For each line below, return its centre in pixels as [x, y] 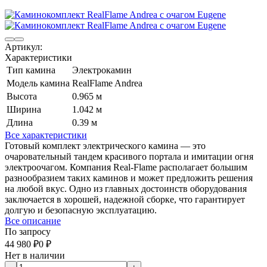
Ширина [24, 110]
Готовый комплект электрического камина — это [105, 146]
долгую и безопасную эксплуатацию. [81, 210]
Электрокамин [102, 70]
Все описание [33, 221]
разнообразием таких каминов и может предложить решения [129, 178]
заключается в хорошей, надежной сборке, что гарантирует [125, 200]
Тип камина [31, 70]
